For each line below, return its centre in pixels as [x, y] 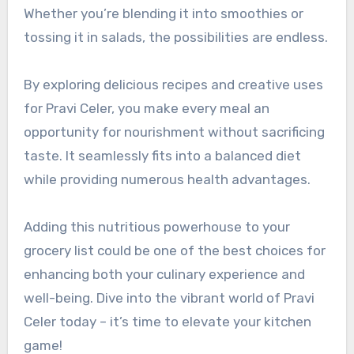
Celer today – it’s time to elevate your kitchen [167, 321]
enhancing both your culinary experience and [164, 274]
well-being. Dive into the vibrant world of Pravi [169, 298]
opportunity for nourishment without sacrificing [174, 132]
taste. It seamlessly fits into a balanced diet [162, 155]
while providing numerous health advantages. [167, 179]
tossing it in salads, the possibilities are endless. [175, 37]
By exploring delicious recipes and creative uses [173, 84]
